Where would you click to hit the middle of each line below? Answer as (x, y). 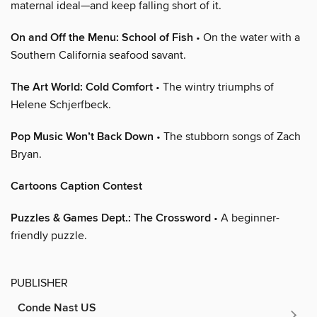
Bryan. (26, 155)
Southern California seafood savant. (98, 56)
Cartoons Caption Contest (76, 187)
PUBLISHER (39, 283)
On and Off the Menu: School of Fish (102, 38)
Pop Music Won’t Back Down (82, 137)
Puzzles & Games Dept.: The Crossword (111, 219)
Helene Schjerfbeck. (61, 105)
